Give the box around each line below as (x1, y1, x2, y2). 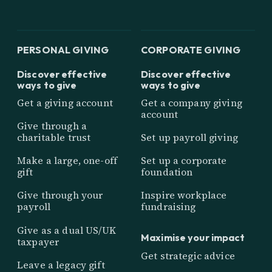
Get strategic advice (141, 248, 235, 262)
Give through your (17, 188, 103, 202)
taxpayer (17, 234, 59, 248)
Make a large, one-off (17, 154, 117, 168)
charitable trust (17, 131, 91, 144)
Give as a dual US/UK (17, 223, 116, 237)
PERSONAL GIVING (17, 43, 109, 56)
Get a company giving (141, 95, 242, 109)
